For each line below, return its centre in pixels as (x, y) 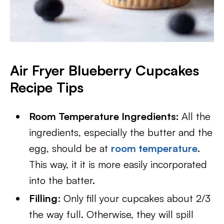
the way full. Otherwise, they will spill (111, 214)
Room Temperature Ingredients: (105, 116)
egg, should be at (70, 148)
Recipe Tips (47, 87)
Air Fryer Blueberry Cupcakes (104, 70)
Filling (43, 198)
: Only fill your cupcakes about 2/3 (134, 198)
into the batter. (62, 180)
